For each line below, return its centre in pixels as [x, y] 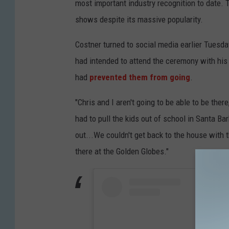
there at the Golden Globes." [122, 151]
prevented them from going [140, 77]
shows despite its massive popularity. [139, 19]
